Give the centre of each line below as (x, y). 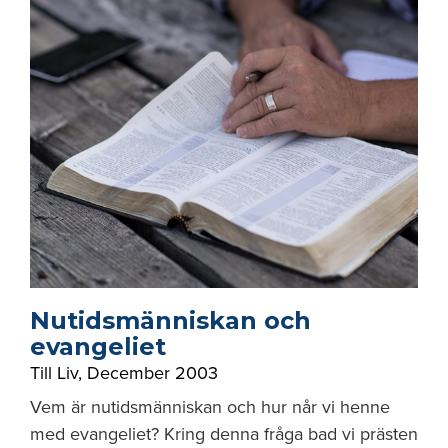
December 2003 (152, 373)
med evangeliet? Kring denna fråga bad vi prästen (224, 434)
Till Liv (54, 373)
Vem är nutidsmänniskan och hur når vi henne (210, 407)
